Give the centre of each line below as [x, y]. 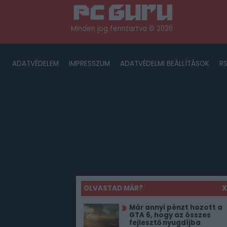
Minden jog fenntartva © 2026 [122, 29]
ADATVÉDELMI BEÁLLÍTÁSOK [164, 64]
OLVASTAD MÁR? [113, 188]
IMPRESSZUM [89, 64]
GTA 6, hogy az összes [170, 215]
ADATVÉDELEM [35, 64]
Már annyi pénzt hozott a [176, 207]
